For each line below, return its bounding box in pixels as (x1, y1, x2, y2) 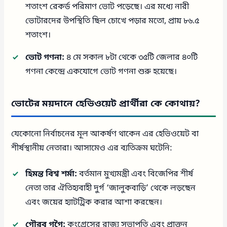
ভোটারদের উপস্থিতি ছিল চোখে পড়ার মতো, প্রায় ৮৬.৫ (25, 15, 200, 27)
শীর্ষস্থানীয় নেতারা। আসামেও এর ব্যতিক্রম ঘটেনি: (11, 142, 173, 154)
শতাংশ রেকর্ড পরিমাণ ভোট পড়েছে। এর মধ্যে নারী (25, 1, 190, 13)
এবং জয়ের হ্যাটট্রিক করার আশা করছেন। (25, 197, 163, 208)
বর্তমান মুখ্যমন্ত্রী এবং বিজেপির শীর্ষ (77, 168, 194, 180)
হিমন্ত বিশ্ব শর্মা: (25, 168, 78, 180)
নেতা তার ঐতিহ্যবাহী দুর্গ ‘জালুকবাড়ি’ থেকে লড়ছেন (25, 182, 196, 194)
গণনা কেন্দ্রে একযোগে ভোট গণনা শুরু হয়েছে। (25, 66, 177, 78)
